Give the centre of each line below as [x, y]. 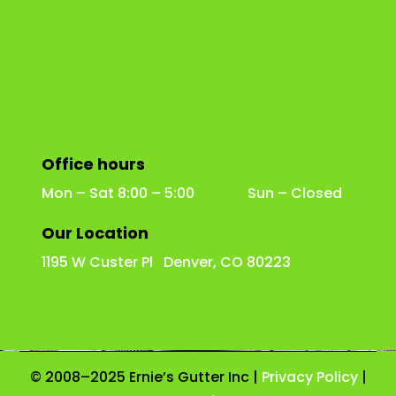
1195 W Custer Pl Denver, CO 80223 [166, 262]
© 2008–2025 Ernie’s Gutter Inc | [144, 377]
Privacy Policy [309, 377]
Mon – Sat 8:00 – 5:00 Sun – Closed [192, 193]
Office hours [93, 164]
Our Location [95, 232]
